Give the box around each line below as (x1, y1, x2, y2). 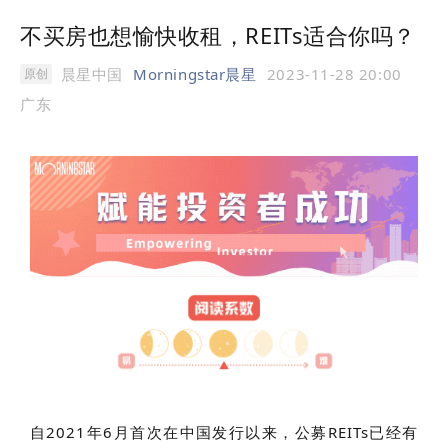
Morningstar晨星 (133, 64, 257, 84)
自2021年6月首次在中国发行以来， (30, 421, 295, 442)
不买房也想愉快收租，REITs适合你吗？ (20, 20, 416, 50)
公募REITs (294, 421, 369, 442)
